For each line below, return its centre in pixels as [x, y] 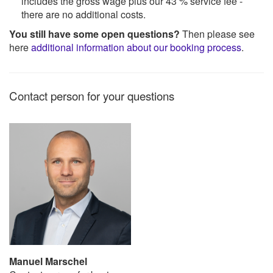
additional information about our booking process [136, 48]
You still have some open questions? [94, 34]
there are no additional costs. [83, 15]
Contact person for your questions [92, 96]
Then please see [217, 34]
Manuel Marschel [48, 261]
